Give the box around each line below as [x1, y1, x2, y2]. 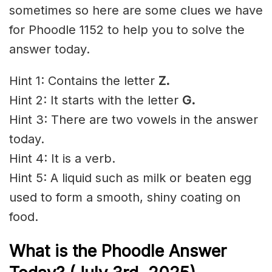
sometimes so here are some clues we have [9, 3, 263, 18]
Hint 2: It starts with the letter [9, 93, 182, 108]
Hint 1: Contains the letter [9, 73, 158, 89]
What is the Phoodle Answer [9, 240, 226, 261]
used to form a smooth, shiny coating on [9, 190, 240, 205]
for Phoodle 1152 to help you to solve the [9, 22, 245, 38]
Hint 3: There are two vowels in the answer [9, 112, 258, 127]
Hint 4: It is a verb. [9, 151, 115, 166]
